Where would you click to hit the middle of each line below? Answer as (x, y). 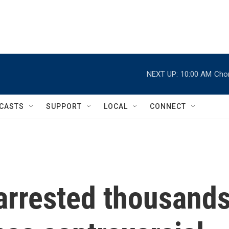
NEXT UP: (162, 74)
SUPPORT (64, 106)
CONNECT (168, 106)
